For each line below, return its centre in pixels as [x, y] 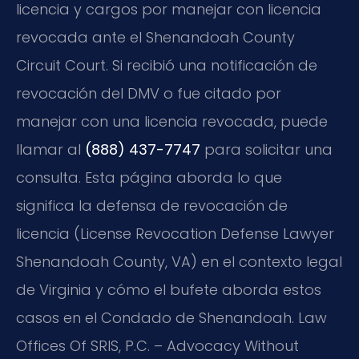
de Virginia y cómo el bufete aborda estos [169, 290]
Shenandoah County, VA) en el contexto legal [179, 262]
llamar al [50, 150]
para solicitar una [266, 150]
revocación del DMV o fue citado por [149, 94]
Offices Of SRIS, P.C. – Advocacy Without [157, 346]
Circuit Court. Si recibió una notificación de [167, 66]
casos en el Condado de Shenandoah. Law [171, 318]
